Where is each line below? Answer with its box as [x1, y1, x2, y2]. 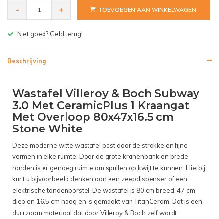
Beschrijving [7, 57, 46, 65]
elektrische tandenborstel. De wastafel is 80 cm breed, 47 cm [12, 186, 195, 195]
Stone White [12, 122, 83, 136]
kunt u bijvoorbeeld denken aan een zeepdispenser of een [12, 175, 187, 183]
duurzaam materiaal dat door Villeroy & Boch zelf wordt [12, 209, 177, 217]
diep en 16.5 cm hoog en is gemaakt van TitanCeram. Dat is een [12, 197, 202, 206]
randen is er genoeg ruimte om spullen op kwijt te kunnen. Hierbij [12, 164, 205, 172]
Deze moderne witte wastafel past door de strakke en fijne [12, 141, 188, 150]
